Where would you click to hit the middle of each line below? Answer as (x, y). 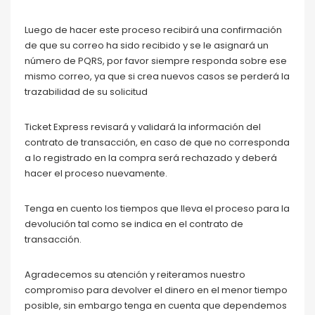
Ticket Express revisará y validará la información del (143, 127)
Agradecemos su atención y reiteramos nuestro (135, 274)
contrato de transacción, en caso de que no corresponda (157, 142)
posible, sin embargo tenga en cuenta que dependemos (156, 305)
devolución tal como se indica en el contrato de (134, 224)
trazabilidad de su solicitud (86, 91)
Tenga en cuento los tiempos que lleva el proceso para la (157, 208)
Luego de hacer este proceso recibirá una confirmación (153, 30)
